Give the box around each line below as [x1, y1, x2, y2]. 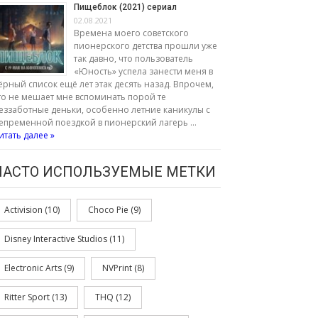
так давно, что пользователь [74, 52, 193, 65]
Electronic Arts [4, 262, 62, 274]
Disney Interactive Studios [4, 233, 107, 245]
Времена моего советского [74, 26, 189, 39]
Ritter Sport [4, 291, 50, 303]
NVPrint [102, 262, 132, 274]
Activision [4, 204, 43, 216]
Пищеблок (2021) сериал [74, 1, 177, 12]
